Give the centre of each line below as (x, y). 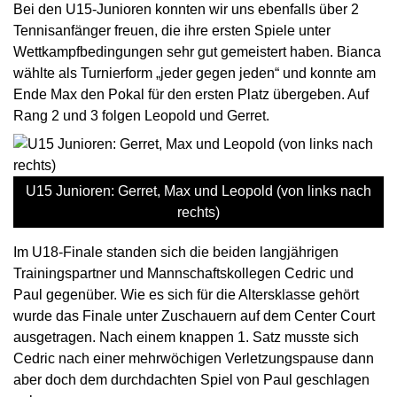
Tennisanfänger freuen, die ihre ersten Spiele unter (172, 31)
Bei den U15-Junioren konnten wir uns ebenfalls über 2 (186, 10)
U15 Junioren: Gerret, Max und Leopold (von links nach (198, 191)
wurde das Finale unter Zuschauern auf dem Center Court (194, 316)
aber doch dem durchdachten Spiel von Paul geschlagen (191, 380)
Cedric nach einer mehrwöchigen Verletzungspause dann (194, 359)
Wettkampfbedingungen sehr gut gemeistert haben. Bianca (197, 52)
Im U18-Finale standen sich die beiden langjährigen (176, 253)
